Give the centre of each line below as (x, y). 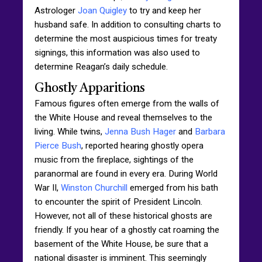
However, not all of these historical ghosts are (123, 216)
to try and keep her (164, 10)
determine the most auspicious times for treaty (126, 38)
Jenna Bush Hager (140, 131)
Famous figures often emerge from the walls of (127, 103)
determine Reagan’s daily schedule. (101, 66)
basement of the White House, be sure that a (121, 244)
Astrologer (56, 10)
